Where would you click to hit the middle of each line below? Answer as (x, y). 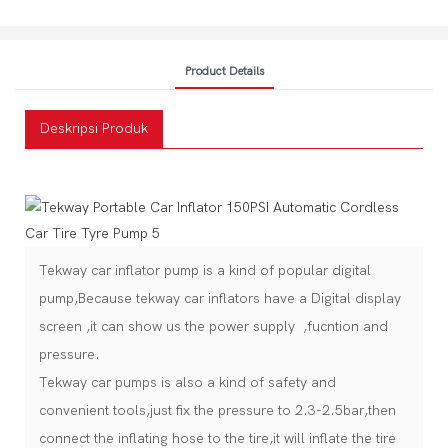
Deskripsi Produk (94, 128)
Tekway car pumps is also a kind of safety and (187, 382)
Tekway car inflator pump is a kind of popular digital (205, 270)
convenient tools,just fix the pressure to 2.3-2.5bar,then (217, 410)
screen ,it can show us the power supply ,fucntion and (213, 326)
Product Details (224, 70)
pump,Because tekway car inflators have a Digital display (220, 298)
